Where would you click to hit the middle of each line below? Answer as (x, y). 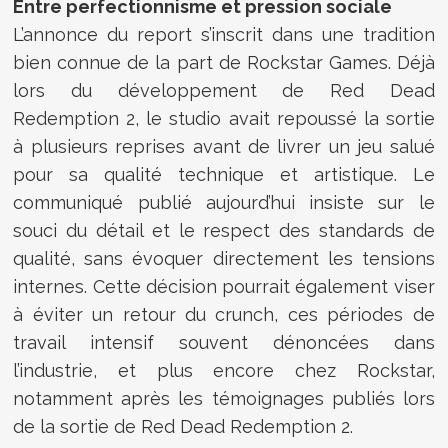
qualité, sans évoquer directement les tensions (224, 259)
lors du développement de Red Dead (224, 91)
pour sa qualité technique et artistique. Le (224, 175)
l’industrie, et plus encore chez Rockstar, (224, 371)
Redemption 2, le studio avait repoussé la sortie (224, 119)
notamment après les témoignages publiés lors (224, 399)
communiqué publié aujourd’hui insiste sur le (224, 203)
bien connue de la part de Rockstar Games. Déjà (224, 63)
